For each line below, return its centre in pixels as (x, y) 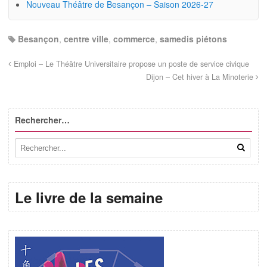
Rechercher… (42, 119)
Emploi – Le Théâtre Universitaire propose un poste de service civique (130, 63)
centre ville (86, 38)
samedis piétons (193, 38)
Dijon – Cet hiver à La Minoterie (201, 77)
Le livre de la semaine (89, 198)
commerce (134, 38)
